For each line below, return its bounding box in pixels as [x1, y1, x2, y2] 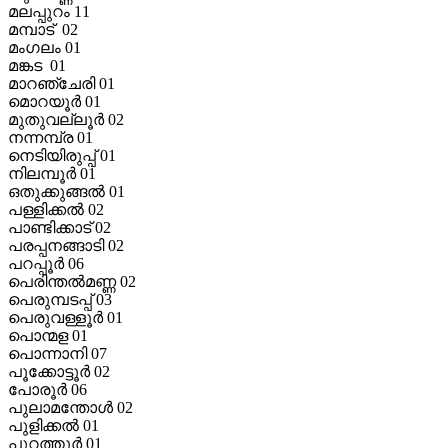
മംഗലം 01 [8, 38, 81, 56]
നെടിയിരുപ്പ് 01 [8, 146, 116, 164]
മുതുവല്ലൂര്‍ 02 [8, 110, 124, 128]
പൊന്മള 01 [8, 326, 88, 344]
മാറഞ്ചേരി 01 [8, 74, 115, 92]
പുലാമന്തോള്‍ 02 [8, 398, 133, 416]
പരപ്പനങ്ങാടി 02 [8, 236, 124, 254]
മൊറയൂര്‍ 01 [8, 92, 101, 110]
